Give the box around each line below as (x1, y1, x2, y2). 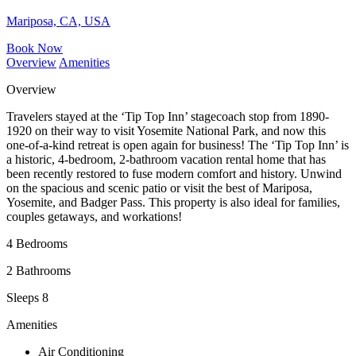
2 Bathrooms (6, 263, 71, 277)
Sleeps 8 (6, 290, 48, 304)
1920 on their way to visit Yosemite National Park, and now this (6, 123, 326, 137)
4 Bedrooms (6, 236, 68, 250)
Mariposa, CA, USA (6, 14, 110, 28)
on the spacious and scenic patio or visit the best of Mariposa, (6, 180, 312, 195)
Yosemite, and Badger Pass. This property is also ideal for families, (6, 195, 340, 209)
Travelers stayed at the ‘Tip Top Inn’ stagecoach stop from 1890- (6, 109, 329, 123)
